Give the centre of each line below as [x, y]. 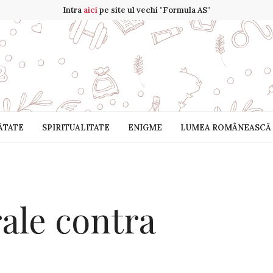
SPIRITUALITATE [76, 127]
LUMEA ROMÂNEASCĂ [225, 127]
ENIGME [145, 127]
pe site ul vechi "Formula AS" [154, 10]
